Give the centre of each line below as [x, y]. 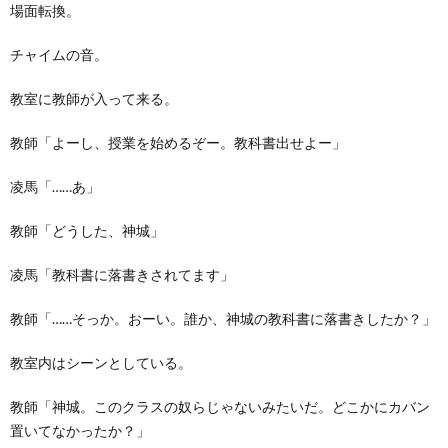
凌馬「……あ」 [55, 186]
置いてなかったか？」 [80, 430]
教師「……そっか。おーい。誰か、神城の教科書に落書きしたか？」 [223, 318]
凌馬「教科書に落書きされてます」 [122, 274]
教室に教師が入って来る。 [94, 98]
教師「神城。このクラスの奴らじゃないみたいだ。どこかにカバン [220, 406]
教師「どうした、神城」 [87, 230]
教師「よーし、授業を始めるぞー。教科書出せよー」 [178, 142]
